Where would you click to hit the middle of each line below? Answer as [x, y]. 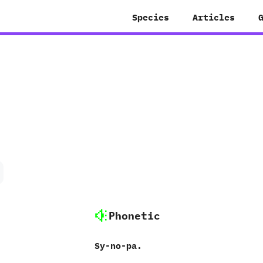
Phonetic [134, 215]
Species [151, 17]
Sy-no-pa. [118, 245]
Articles [214, 17]
